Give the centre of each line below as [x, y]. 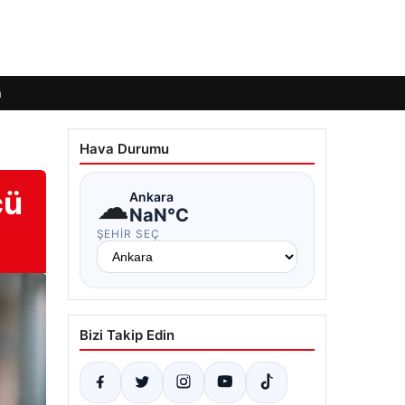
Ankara [151, 196]
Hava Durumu [124, 149]
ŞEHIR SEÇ [128, 234]
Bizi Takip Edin [127, 335]
